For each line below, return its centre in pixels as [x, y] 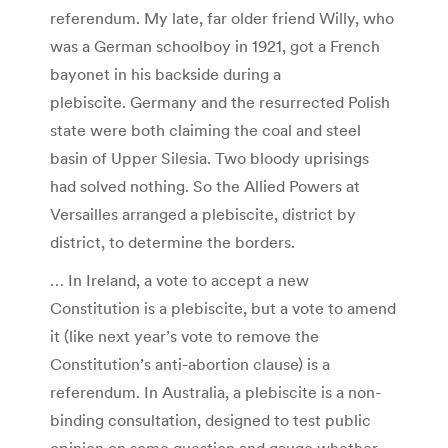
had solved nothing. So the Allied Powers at [205, 185]
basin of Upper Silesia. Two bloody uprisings [209, 157]
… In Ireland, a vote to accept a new [179, 279]
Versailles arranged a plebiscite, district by [203, 213]
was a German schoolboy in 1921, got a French [215, 45]
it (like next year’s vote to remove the [184, 335]
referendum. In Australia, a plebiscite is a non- [215, 391]
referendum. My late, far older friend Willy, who [222, 17]
